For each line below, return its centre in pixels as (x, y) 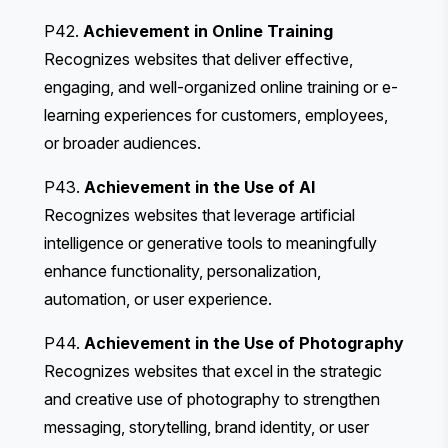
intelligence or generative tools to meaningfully (210, 242)
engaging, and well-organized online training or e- (221, 86)
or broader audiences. (122, 142)
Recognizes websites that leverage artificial (199, 214)
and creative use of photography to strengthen (212, 398)
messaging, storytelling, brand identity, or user (206, 426)
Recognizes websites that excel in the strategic (213, 370)
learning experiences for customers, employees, (216, 114)
